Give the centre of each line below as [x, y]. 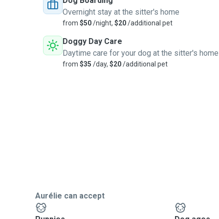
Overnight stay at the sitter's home [121, 12]
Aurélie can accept [70, 196]
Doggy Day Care [92, 41]
